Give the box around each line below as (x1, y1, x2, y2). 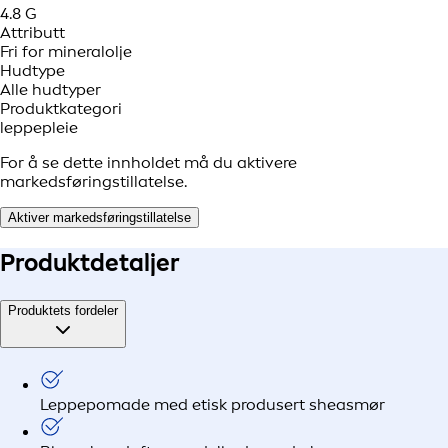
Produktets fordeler (8, 303, 118, 319)
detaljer (90, 248, 180, 278)
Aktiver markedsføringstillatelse (8, 210, 191, 226)
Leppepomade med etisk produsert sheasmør (40, 394, 385, 414)
